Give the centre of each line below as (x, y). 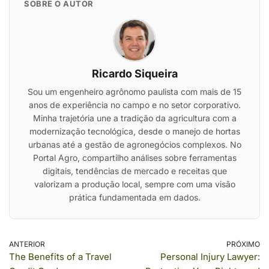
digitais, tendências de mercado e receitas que (134, 171)
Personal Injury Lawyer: (210, 257)
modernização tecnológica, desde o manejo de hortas (134, 131)
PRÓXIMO (243, 244)
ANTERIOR (27, 244)
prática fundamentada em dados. (134, 197)
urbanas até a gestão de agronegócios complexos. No (134, 144)
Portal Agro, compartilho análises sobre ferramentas (134, 158)
